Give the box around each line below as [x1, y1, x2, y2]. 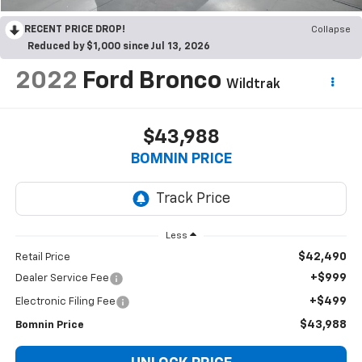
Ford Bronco [82, 69, 221, 94]
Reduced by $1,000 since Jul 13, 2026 [27, 41, 210, 52]
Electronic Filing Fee [15, 297, 116, 308]
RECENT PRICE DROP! [24, 24, 125, 35]
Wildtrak [225, 78, 280, 91]
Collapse [311, 24, 351, 35]
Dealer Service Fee [15, 273, 109, 284]
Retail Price [15, 252, 70, 263]
